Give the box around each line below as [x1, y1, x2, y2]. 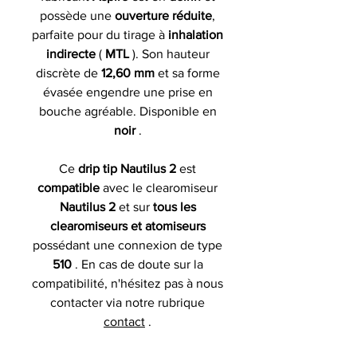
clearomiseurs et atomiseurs [49, 218, 206, 233]
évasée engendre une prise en [42, 84, 213, 99]
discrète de [35, 65, 101, 80]
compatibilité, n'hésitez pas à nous [32, 276, 223, 290]
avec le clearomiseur [100, 180, 218, 194]
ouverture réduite [115, 8, 212, 22]
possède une [40, 8, 115, 22]
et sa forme [157, 65, 220, 80]
